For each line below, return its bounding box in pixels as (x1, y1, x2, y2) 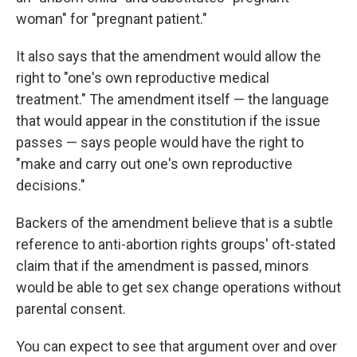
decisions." (16, 177, 85, 194)
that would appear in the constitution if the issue (16, 112, 320, 130)
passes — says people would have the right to (16, 134, 304, 151)
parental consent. (16, 300, 126, 318)
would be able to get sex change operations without (16, 279, 341, 296)
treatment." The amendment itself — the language (16, 91, 329, 108)
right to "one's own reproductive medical (16, 69, 269, 87)
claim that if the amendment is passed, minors (16, 257, 309, 275)
